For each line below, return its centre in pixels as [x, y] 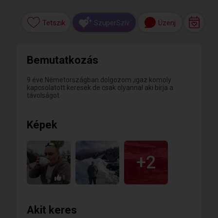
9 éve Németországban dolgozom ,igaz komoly [99, 80]
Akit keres [52, 210]
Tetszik [54, 23]
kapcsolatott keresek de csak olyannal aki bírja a [100, 88]
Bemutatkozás [63, 60]
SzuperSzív [112, 23]
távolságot [43, 95]
